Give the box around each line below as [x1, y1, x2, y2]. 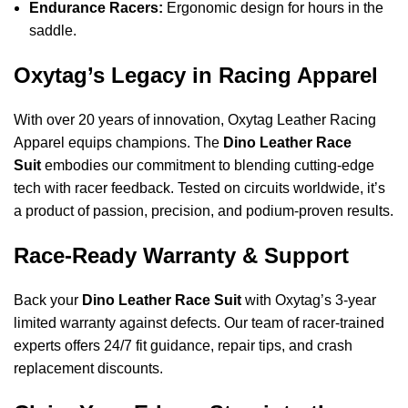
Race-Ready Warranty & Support [14, 242, 349, 268]
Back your [14, 291, 82, 308]
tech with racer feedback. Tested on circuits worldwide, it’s [14, 179, 385, 196]
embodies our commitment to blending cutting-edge [41, 157, 374, 173]
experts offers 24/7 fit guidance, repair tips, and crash [14, 337, 352, 353]
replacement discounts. [14, 360, 163, 376]
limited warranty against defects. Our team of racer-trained [14, 314, 384, 331]
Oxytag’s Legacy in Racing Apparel [14, 62, 378, 87]
